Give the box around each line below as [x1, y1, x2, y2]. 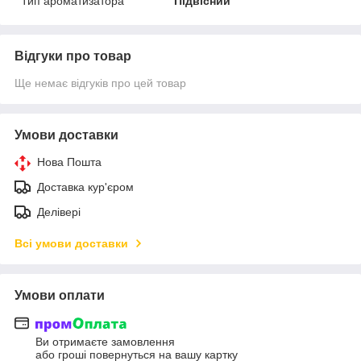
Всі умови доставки [15, 236, 128, 250]
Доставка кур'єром [37, 180, 134, 193]
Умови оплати [15, 288, 105, 302]
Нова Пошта [37, 155, 102, 168]
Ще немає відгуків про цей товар [15, 76, 186, 89]
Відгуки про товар [15, 48, 131, 63]
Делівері [37, 205, 81, 218]
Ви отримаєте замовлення [35, 335, 175, 349]
